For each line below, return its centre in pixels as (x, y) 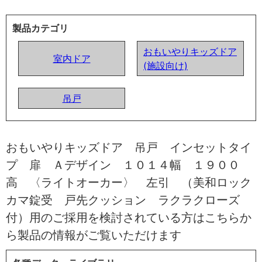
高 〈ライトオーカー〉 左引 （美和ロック (129, 182)
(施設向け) (166, 65)
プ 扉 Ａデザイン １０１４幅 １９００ (123, 165)
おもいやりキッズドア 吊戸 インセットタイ (129, 147)
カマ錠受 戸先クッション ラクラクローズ (123, 200)
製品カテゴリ (40, 28)
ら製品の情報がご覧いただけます (94, 235)
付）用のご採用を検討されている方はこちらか (129, 217)
